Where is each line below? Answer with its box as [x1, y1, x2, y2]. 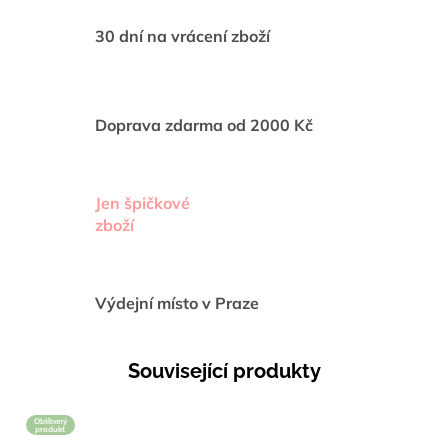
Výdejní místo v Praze [95, 293, 259, 314]
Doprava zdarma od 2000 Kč [95, 115, 313, 136]
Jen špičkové [95, 193, 190, 214]
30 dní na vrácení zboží [95, 26, 270, 47]
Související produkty [127, 359, 321, 384]
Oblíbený [33, 415, 67, 426]
